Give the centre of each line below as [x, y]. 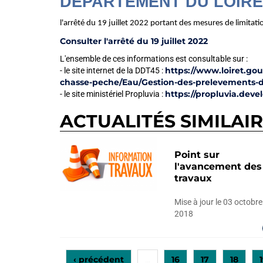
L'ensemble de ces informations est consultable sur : [154, 59]
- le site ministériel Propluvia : [112, 94]
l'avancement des [218, 166]
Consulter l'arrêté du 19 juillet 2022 [134, 41]
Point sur [197, 155]
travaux [193, 178]
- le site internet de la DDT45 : [112, 70]
